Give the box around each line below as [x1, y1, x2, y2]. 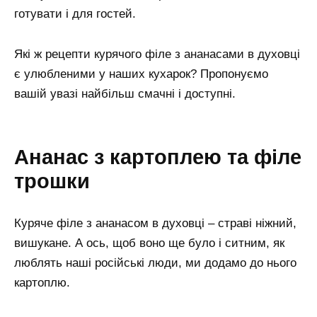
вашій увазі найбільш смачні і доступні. [14, 87, 236, 101]
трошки [14, 170, 90, 193]
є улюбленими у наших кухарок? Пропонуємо [14, 67, 268, 81]
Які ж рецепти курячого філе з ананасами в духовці [14, 47, 300, 62]
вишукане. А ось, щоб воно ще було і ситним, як [14, 236, 284, 250]
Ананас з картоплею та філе [14, 146, 301, 169]
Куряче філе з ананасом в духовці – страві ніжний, [14, 217, 296, 231]
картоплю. [14, 276, 70, 290]
